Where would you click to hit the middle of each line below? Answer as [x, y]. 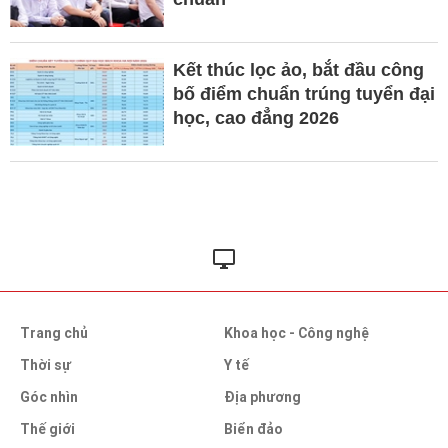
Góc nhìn [49, 397]
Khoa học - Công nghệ [296, 333]
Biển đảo [253, 429]
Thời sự [45, 365]
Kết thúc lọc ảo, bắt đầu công [298, 70]
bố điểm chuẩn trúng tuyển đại [303, 94]
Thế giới [47, 429]
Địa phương [262, 397]
